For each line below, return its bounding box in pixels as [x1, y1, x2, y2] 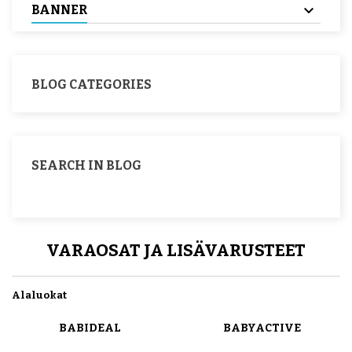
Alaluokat [12, 288, 67, 301]
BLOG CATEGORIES [31, 76, 152, 92]
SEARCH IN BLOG [31, 157, 141, 173]
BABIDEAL [59, 321, 121, 335]
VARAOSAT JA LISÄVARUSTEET [46, 239, 306, 261]
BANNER [31, 2, 87, 17]
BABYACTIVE [223, 321, 301, 335]
